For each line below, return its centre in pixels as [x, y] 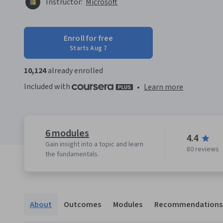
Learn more [164, 87]
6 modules [67, 134]
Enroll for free [89, 38]
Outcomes [82, 205]
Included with [48, 87]
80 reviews [203, 150]
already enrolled [75, 71]
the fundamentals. [72, 155]
